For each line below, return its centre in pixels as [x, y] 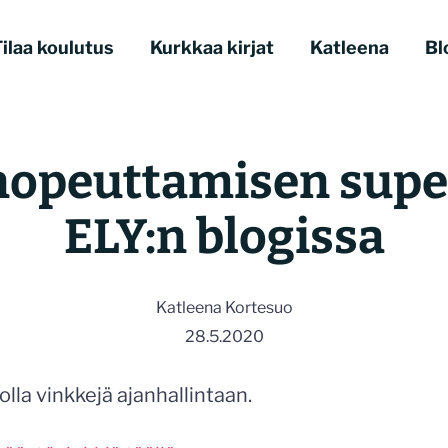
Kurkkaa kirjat [212, 47]
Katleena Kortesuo [224, 307]
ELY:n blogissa [224, 237]
